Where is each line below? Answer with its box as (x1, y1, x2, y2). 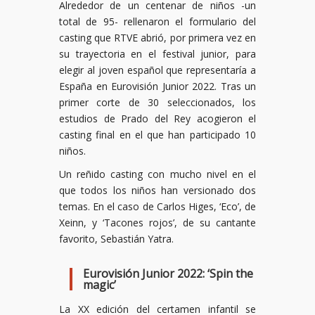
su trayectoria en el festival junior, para (59, 47, 256, 60)
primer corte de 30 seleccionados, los (59, 96, 256, 109)
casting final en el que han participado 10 (59, 128, 256, 141)
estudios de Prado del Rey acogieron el (59, 112, 256, 125)
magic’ (83, 277, 116, 292)
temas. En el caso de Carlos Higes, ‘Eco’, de (59, 200, 256, 213)
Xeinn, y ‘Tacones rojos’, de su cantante (59, 216, 256, 229)
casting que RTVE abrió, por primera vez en (59, 31, 256, 44)
